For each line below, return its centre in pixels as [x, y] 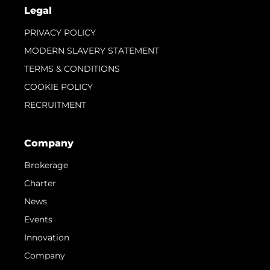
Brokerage [46, 165]
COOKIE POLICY [58, 86]
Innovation [47, 237]
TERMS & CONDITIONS [72, 68]
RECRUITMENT [55, 105]
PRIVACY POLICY [60, 32]
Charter [40, 183]
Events [38, 219]
